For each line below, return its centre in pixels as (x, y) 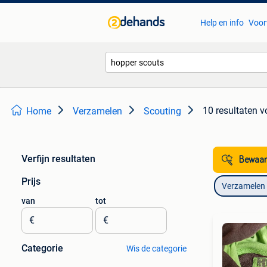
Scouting (162, 111)
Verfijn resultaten (58, 159)
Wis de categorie (156, 249)
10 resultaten (230, 111)
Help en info (222, 23)
